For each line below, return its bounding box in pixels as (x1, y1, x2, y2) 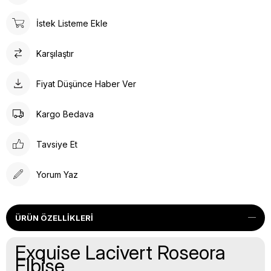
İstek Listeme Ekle (36, 18, 108, 28)
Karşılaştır (36, 48, 74, 59)
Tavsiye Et (36, 139, 77, 149)
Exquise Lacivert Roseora (15, 241, 226, 265)
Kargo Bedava (36, 108, 94, 119)
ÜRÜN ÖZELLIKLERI (15, 213, 93, 223)
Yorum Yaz (36, 169, 78, 180)
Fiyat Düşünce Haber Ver (36, 78, 136, 89)
